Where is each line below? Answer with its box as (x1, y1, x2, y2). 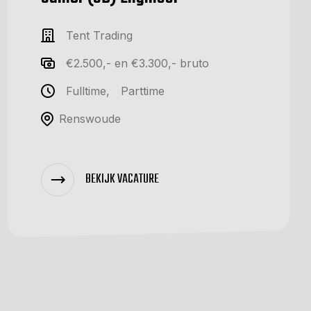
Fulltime (66, 84, 106, 99)
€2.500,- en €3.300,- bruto (66, 56, 209, 71)
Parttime (121, 84, 165, 99)
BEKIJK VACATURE (85, 169, 159, 190)
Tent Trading (66, 28, 133, 43)
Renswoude (59, 112, 121, 126)
